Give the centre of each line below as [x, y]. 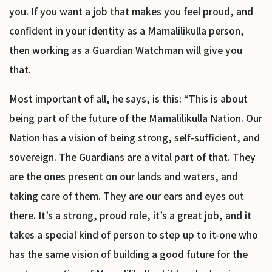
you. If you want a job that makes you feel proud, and [131, 11]
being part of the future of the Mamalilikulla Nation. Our [136, 118]
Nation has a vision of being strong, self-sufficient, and [134, 137]
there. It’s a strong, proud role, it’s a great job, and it [130, 215]
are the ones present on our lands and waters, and [124, 176]
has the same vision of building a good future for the [128, 254]
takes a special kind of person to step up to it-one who [134, 234]
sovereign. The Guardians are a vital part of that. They [132, 157]
